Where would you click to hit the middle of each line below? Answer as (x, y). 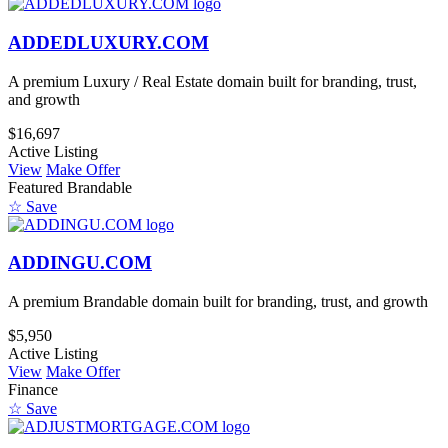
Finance (33, 390)
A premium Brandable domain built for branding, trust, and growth (218, 302)
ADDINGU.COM (80, 263)
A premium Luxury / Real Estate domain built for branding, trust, (212, 81)
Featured (35, 187)
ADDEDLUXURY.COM (108, 42)
